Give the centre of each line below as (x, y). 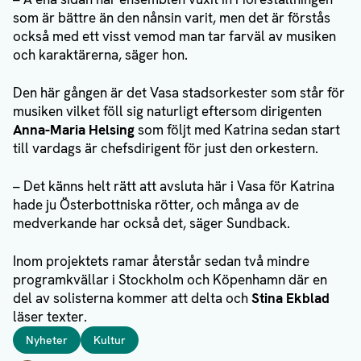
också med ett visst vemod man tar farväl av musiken (174, 37)
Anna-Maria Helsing (74, 130)
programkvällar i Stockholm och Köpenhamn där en (170, 280)
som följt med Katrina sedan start (237, 130)
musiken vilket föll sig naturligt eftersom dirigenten (167, 112)
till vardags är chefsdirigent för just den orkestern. (166, 149)
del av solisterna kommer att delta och (132, 299)
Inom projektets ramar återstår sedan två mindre (161, 261)
